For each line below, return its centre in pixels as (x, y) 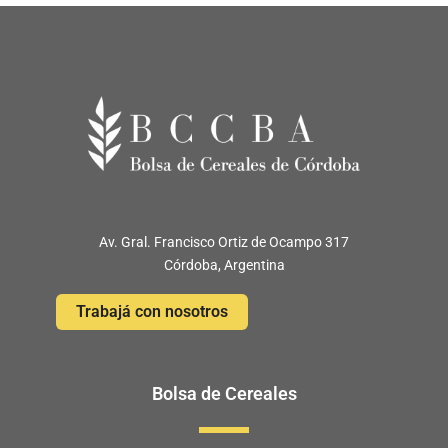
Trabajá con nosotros (152, 312)
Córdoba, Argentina (224, 265)
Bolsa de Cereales (224, 393)
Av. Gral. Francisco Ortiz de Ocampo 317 (224, 242)
